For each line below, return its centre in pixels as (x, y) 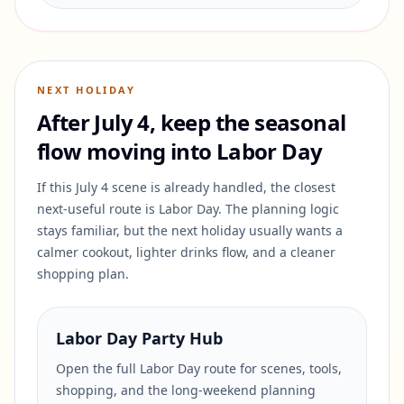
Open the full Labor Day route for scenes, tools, (199, 368)
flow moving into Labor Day (180, 151)
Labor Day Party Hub (139, 338)
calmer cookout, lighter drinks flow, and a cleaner (186, 252)
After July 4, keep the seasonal (192, 122)
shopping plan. (83, 274)
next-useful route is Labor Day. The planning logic (188, 209)
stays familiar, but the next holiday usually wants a (190, 230)
